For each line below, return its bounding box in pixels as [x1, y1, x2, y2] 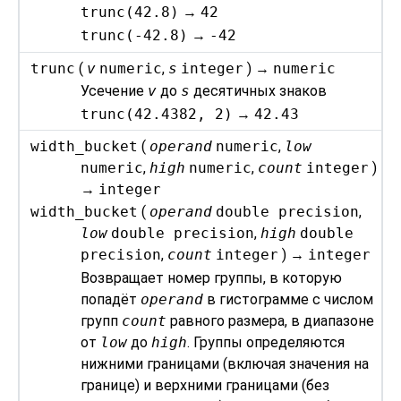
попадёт [81, 290, 141, 308]
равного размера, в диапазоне [166, 311, 375, 329]
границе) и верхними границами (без [81, 376, 330, 394]
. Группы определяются [187, 333, 346, 351]
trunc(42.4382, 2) [81, 105, 234, 123]
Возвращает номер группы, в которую [81, 269, 343, 286]
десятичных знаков [190, 82, 328, 100]
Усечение [81, 82, 149, 100]
